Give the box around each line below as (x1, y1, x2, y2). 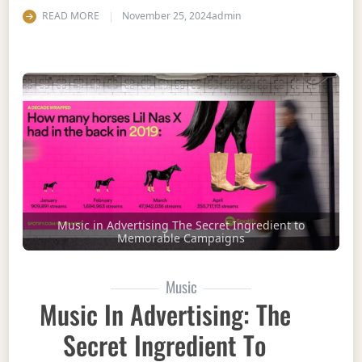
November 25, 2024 (121, 8, 212, 23)
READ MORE (41, 8, 99, 23)
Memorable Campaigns (117, 229, 245, 246)
